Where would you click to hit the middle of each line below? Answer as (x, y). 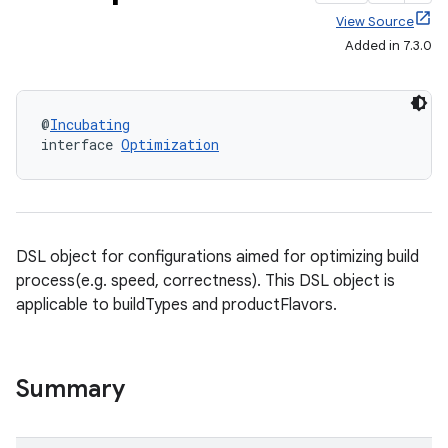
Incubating (90, 124)
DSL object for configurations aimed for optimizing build (217, 257)
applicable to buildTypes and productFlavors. (176, 305)
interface (81, 144)
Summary (70, 389)
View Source (375, 21)
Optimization (170, 144)
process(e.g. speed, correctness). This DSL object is (205, 281)
